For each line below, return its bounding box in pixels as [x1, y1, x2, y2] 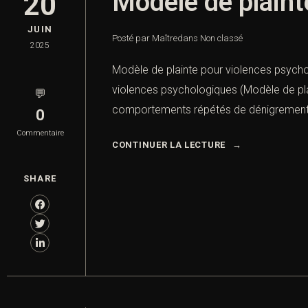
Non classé [200, 33, 243, 44]
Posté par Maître [112, 33, 177, 44]
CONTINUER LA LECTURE [112, 140, 225, 151]
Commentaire [16, 129, 64, 138]
